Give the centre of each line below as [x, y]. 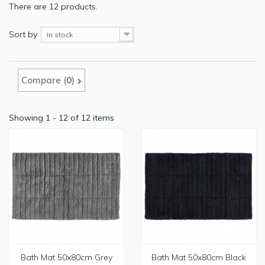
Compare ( [44, 80]
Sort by [23, 35]
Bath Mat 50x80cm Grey [66, 258]
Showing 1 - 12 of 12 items [62, 118]
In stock [60, 35]
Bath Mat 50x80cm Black [199, 258]
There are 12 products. [53, 7]
